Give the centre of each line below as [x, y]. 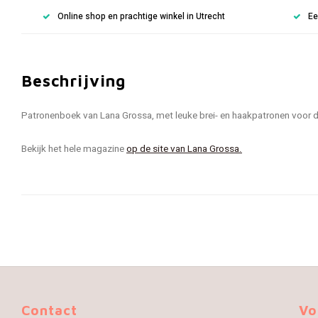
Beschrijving [74, 81]
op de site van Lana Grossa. [184, 149]
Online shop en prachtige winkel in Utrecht [141, 16]
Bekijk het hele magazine [74, 149]
